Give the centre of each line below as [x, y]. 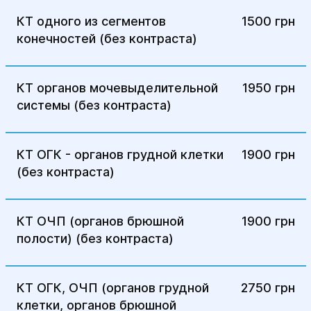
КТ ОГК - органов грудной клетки [120, 154]
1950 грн [268, 88]
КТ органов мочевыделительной [117, 88]
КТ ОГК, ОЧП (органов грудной [112, 288]
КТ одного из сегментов [91, 21]
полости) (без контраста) [95, 238]
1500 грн [268, 21]
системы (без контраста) [94, 105]
